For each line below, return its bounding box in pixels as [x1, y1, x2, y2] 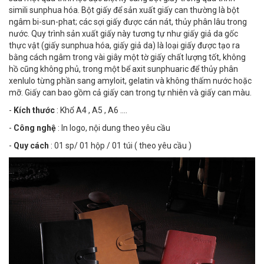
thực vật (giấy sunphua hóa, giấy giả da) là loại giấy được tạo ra [9, 41, 240, 50]
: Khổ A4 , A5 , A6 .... [55, 105, 129, 115]
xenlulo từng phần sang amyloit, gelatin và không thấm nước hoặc [9, 76, 252, 85]
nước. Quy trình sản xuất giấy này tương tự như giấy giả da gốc [9, 29, 238, 38]
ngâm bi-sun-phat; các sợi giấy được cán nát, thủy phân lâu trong [9, 17, 247, 27]
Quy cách [14, 141, 49, 150]
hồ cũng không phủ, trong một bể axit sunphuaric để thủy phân [9, 64, 238, 74]
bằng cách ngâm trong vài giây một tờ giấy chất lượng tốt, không [9, 52, 246, 62]
